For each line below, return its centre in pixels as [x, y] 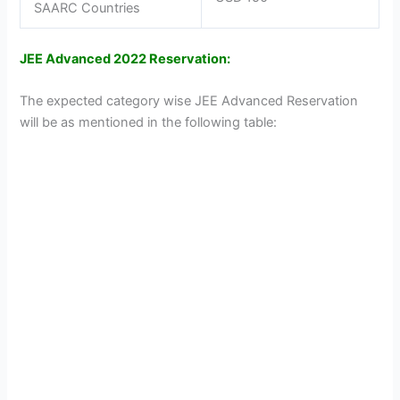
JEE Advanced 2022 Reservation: [125, 58]
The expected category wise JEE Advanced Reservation [189, 101]
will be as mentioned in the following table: [149, 123]
